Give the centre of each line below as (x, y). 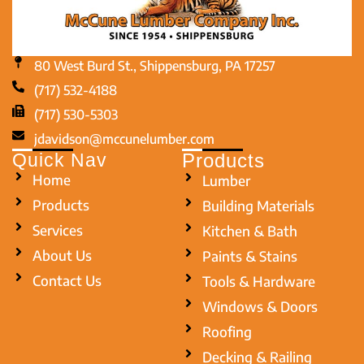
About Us (62, 255)
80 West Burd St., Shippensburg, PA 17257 (154, 66)
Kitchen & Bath (250, 230)
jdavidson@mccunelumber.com (124, 139)
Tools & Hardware (259, 281)
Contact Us (67, 280)
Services (58, 230)
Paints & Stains (250, 256)
